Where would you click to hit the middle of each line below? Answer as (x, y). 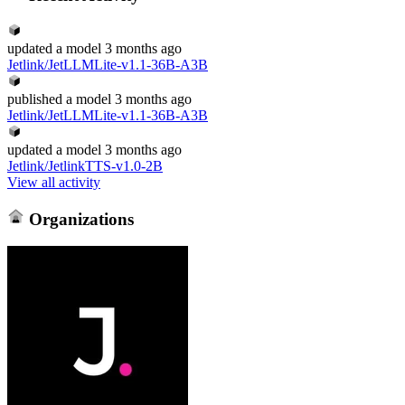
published (35, 99)
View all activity (54, 182)
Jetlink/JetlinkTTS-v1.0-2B (85, 165)
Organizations (79, 219)
